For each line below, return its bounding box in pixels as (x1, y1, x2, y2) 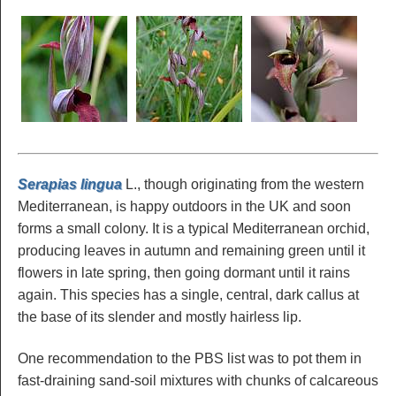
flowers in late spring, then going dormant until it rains (18, 265, 350, 281)
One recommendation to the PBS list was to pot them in (18, 350, 362, 366)
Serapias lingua (18, 177, 122, 193)
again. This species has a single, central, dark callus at (18, 287, 359, 303)
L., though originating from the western (122, 177, 364, 193)
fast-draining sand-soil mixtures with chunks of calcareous (18, 372, 378, 388)
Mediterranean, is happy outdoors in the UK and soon (18, 199, 351, 215)
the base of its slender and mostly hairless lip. (18, 309, 301, 325)
